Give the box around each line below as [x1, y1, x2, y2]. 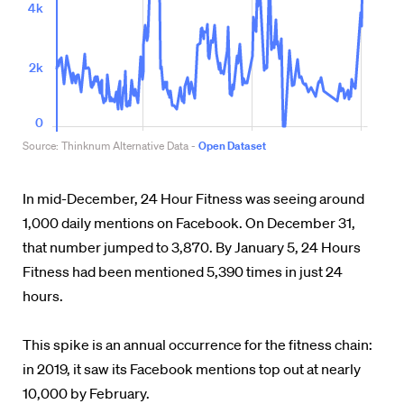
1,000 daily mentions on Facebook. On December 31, [23, 214, 355, 232]
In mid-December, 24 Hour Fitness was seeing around [23, 189, 364, 207]
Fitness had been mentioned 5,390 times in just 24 [23, 262, 343, 280]
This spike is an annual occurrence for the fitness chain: [23, 335, 372, 353]
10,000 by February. [23, 384, 150, 402]
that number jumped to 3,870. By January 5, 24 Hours [23, 238, 361, 256]
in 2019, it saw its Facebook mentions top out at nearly [23, 360, 361, 378]
